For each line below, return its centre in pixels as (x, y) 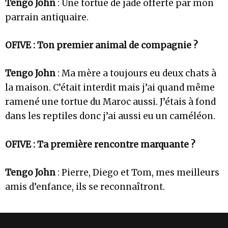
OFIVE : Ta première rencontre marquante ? (100, 144)
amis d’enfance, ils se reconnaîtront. (85, 187)
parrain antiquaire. (47, 18)
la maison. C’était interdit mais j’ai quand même (110, 88)
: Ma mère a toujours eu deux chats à (136, 74)
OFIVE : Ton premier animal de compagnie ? (102, 46)
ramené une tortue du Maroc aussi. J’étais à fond (110, 102)
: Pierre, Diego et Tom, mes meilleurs (137, 172)
